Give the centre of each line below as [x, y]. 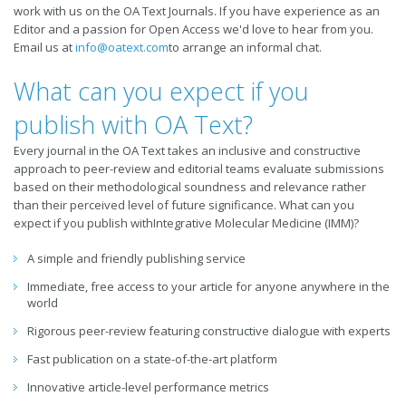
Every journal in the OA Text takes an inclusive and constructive [187, 150]
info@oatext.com [122, 47]
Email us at [44, 47]
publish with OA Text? [133, 125]
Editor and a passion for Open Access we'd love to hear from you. [193, 29]
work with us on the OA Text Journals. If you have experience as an [197, 11]
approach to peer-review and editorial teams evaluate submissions [199, 169]
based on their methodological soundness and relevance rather [190, 187]
